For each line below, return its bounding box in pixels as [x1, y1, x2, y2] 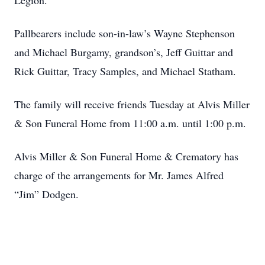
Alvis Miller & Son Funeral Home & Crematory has [14, 149, 238, 163]
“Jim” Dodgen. [14, 187, 79, 201]
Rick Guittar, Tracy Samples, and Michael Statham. [14, 64, 236, 78]
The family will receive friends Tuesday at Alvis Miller [14, 97, 250, 111]
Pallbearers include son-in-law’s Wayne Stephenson [14, 26, 235, 40]
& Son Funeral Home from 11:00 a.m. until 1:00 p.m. [14, 116, 246, 130]
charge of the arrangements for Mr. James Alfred [14, 168, 224, 182]
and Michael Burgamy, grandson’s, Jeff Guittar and [14, 45, 233, 59]
